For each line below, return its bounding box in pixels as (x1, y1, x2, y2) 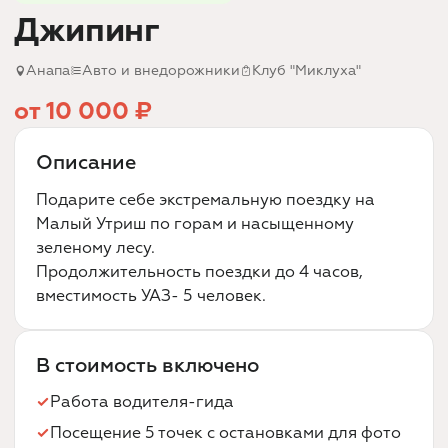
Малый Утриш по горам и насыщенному (36, 213, 354, 234)
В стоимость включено (36, 352, 259, 378)
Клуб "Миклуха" (252, 62, 361, 80)
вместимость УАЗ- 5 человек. (36, 285, 266, 306)
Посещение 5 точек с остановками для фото (50, 423, 401, 444)
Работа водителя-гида (50, 392, 234, 413)
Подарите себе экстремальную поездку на (36, 189, 375, 210)
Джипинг (14, 10, 159, 51)
